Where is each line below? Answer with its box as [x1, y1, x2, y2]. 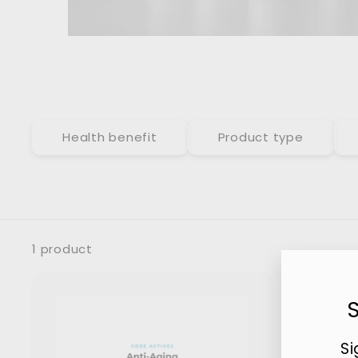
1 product [32, 241, 93, 258]
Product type [217, 129, 304, 146]
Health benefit [62, 129, 157, 146]
